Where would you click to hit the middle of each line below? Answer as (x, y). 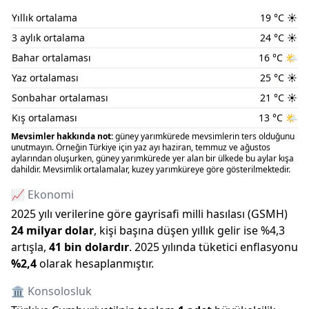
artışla (27, 247)
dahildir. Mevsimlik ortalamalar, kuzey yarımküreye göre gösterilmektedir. (151, 169)
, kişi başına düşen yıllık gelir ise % (182, 230)
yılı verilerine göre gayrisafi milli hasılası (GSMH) (162, 214)
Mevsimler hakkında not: (62, 136)
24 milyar (37, 230)
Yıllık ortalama (44, 18)
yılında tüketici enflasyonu (230, 247)
